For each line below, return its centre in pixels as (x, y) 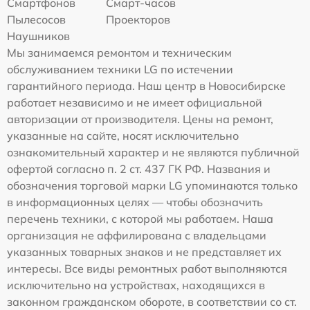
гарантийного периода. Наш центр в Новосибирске (146, 85)
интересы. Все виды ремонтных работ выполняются (147, 268)
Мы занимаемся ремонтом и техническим (119, 52)
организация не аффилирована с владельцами (137, 235)
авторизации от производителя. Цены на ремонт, (140, 119)
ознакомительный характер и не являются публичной (153, 152)
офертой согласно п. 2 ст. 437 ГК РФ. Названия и (139, 168)
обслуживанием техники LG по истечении (120, 69)
